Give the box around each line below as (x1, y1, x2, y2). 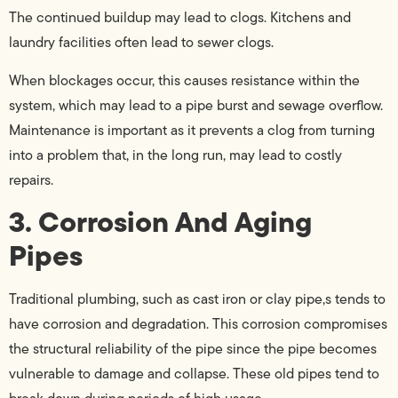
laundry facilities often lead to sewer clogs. (9, 32, 274, 53)
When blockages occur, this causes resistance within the (9, 69, 360, 91)
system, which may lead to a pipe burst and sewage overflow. (9, 94, 383, 115)
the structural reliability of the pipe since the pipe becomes (9, 338, 377, 360)
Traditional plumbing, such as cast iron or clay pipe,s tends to (9, 289, 386, 310)
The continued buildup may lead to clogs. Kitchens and (9, 7, 351, 28)
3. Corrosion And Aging (9, 200, 312, 244)
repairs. (9, 169, 53, 190)
